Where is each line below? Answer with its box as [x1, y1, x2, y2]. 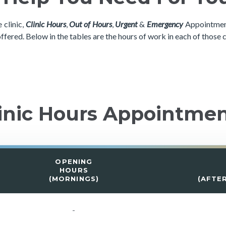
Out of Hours [69, 19, 112, 29]
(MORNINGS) [48, 175, 99, 183]
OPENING [55, 157, 93, 165]
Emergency [146, 19, 183, 29]
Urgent [115, 19, 138, 29]
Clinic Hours [25, 19, 66, 29]
